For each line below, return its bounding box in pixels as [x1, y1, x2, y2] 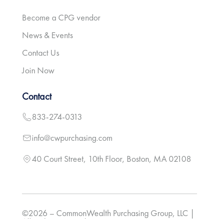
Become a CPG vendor [22, 12, 100, 23]
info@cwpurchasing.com [31, 132, 112, 144]
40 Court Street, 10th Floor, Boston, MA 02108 [31, 153, 191, 165]
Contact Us [22, 47, 59, 59]
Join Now [22, 65, 54, 76]
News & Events [22, 29, 73, 41]
